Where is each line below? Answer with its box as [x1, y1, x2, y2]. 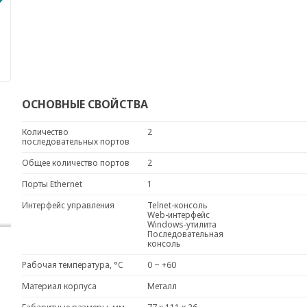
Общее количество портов [21, 157, 130, 169]
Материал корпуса [21, 280, 97, 292]
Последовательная [147, 228, 223, 240]
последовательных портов [21, 136, 130, 147]
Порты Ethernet [21, 178, 82, 190]
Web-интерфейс [147, 209, 218, 221]
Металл [147, 280, 185, 292]
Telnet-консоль [147, 199, 216, 211]
